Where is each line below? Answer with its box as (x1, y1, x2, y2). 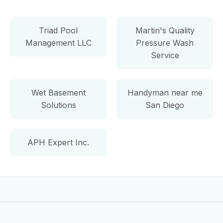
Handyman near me (127, 87, 203, 98)
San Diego (145, 100, 184, 110)
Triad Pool (39, 25, 78, 35)
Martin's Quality (135, 25, 195, 35)
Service (150, 50, 179, 60)
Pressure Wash (136, 37, 194, 48)
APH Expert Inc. (27, 137, 89, 147)
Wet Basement (31, 87, 86, 98)
